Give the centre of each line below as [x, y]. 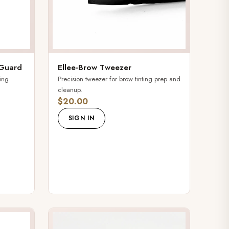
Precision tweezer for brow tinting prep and [119, 79]
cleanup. [70, 89]
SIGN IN [81, 118]
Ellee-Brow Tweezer [94, 67]
